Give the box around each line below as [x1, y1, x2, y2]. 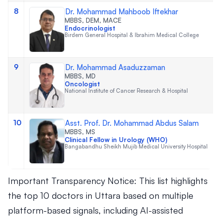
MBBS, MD [65, 72, 96, 80]
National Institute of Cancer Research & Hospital [65, 87, 188, 94]
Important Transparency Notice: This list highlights [8, 175, 208, 186]
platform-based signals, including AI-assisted [8, 205, 183, 216]
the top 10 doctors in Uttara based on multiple [8, 190, 193, 201]
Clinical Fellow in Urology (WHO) [65, 136, 167, 144]
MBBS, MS [65, 128, 95, 136]
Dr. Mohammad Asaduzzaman [65, 63, 165, 72]
